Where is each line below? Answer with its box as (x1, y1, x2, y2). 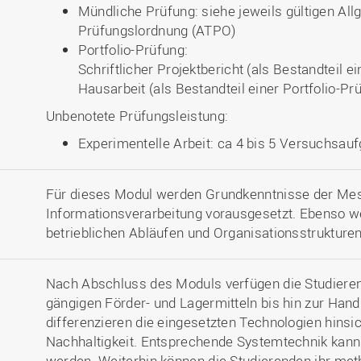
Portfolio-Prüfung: (77, 40, 189, 59)
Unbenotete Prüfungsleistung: (45, 106, 229, 125)
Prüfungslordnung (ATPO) (77, 21, 236, 39)
